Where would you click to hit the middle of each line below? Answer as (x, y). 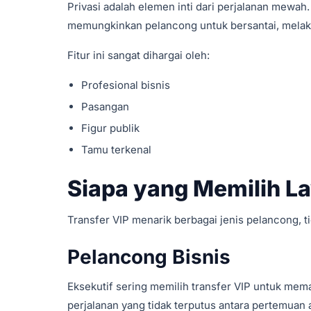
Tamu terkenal (116, 150)
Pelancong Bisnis (149, 257)
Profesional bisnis (126, 85)
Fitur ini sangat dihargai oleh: (138, 55)
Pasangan (105, 107)
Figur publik (110, 128)
